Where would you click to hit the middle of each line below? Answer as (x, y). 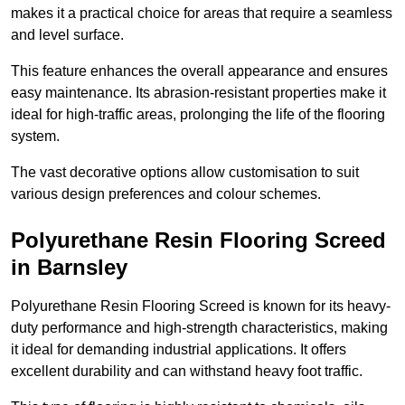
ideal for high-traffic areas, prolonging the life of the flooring (198, 115)
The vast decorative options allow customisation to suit (185, 173)
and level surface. (69, 35)
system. (37, 137)
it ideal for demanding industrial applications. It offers (179, 350)
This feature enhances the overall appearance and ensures (199, 71)
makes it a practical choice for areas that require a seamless (202, 14)
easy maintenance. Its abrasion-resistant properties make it (198, 93)
